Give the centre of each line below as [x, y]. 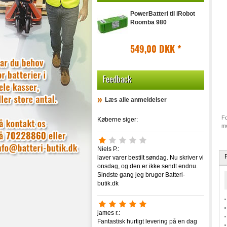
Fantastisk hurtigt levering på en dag [147, 221]
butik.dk [108, 183]
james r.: [109, 213]
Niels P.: [108, 149]
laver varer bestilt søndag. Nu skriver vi [150, 158]
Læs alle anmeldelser [136, 100]
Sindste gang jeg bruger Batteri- [141, 175]
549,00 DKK [154, 49]
